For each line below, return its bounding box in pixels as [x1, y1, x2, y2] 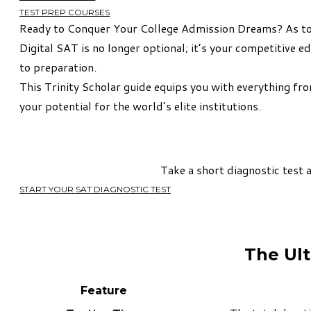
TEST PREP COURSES [19, 6, 110, 17]
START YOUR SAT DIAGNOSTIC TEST [19, 183, 171, 194]
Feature [80, 283, 127, 297]
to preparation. [19, 58, 96, 75]
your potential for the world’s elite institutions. [19, 97, 261, 114]
